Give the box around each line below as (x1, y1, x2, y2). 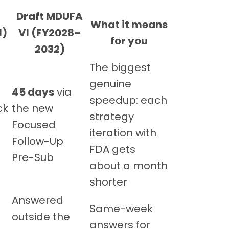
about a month (89, 158, 168, 173)
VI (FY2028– (18, 25, 81, 40)
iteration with (89, 125, 156, 140)
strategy (89, 109, 134, 124)
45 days (12, 84, 54, 99)
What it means (90, 17, 168, 32)
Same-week (89, 201, 153, 216)
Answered (12, 193, 63, 208)
